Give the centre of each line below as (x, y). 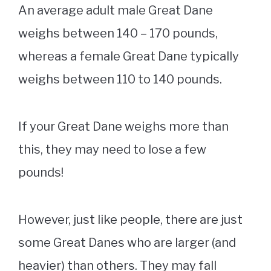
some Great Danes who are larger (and (127, 243)
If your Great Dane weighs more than (123, 127)
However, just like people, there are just (130, 220)
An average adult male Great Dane (116, 11)
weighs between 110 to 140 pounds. (121, 80)
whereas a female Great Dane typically (129, 57)
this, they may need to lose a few (112, 150)
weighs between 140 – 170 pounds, (118, 34)
